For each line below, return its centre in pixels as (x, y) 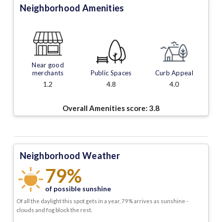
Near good (48, 65)
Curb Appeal (174, 73)
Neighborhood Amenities (72, 8)
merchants (48, 73)
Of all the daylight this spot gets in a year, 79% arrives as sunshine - (102, 201)
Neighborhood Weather (70, 156)
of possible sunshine (78, 189)
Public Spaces (111, 73)
